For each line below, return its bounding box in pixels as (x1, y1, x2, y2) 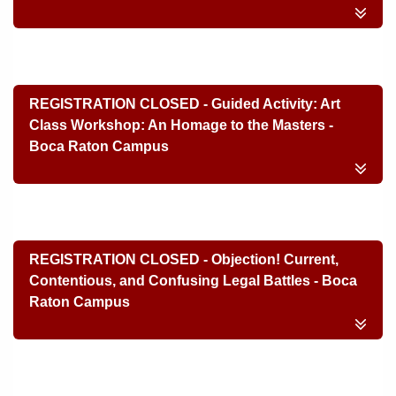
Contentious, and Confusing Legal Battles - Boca (29, 273, 357, 288)
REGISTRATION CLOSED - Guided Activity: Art (29, 96, 340, 111)
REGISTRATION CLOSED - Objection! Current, (29, 252, 339, 267)
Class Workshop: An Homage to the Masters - (29, 118, 333, 133)
